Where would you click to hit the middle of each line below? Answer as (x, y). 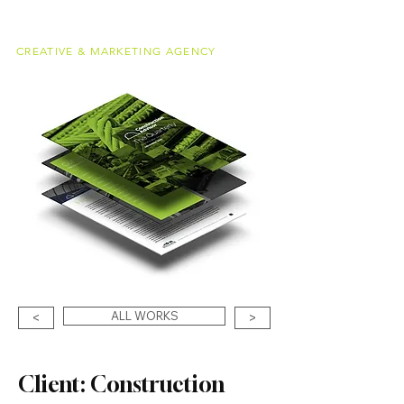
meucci (191, 32)
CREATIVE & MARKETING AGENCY (116, 51)
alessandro (114, 32)
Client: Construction (121, 384)
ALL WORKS (144, 316)
